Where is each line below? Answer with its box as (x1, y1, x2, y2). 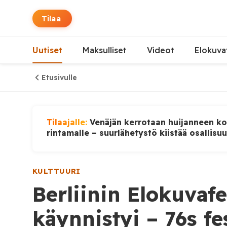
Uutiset (32, 45, 62, 55)
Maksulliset (83, 45, 127, 55)
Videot (147, 45, 174, 55)
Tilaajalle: (47, 117, 90, 127)
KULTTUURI (32, 167, 81, 176)
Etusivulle (42, 73, 77, 82)
